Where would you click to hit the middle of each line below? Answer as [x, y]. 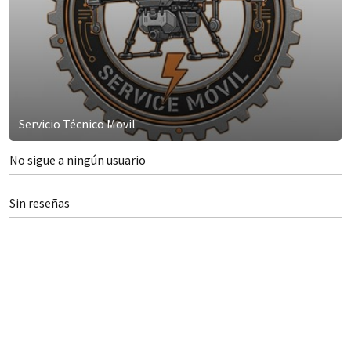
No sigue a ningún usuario [78, 159]
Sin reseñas [40, 203]
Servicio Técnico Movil [77, 123]
